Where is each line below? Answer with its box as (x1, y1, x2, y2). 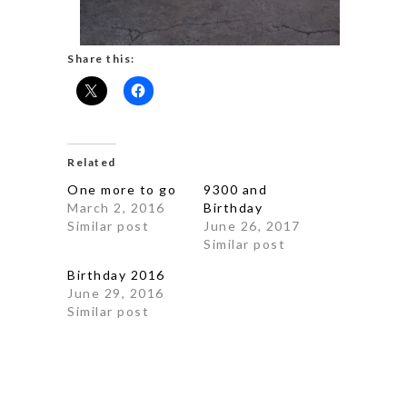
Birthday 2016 (67, 266, 165, 283)
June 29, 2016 (67, 284, 164, 301)
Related (67, 154, 116, 169)
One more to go (67, 181, 176, 197)
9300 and (203, 181, 267, 197)
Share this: (67, 51, 135, 65)
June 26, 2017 (203, 217, 301, 233)
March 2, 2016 (67, 199, 165, 215)
